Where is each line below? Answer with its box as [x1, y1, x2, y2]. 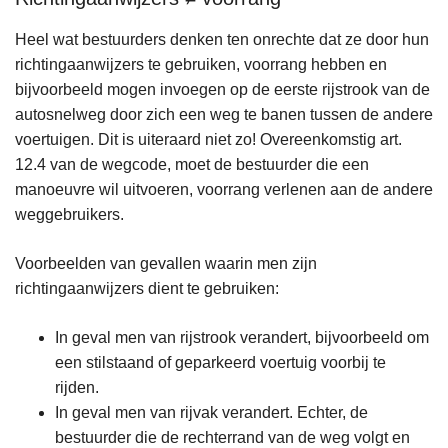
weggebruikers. [15, 206, 124, 224]
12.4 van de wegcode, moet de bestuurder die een [15, 156, 369, 174]
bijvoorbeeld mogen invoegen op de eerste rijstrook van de [15, 81, 430, 99]
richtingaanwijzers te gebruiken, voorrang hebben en [15, 56, 387, 74]
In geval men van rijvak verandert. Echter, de [55, 404, 368, 422]
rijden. [55, 379, 99, 397]
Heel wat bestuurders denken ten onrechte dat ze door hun [15, 31, 429, 49]
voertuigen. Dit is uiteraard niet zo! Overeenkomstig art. [15, 131, 402, 149]
